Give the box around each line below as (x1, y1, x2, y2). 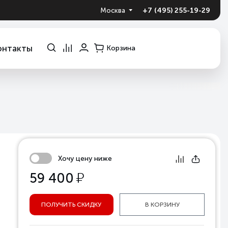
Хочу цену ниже (58, 154, 112, 163)
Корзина (106, 44, 135, 52)
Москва (100, 6, 125, 14)
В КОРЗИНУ (145, 201, 180, 208)
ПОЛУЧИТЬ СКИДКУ (41, 201, 102, 208)
